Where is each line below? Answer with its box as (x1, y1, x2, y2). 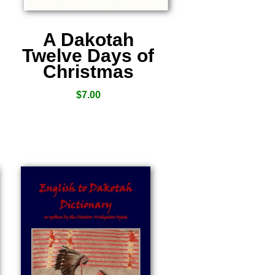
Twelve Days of (22, 45, 155, 66)
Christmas (42, 61, 134, 82)
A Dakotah (42, 29, 134, 50)
